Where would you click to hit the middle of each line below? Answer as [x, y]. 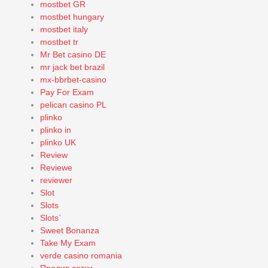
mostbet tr [59, 42]
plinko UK [58, 142]
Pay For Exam [67, 92]
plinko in [56, 130]
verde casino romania [81, 255]
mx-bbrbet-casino [73, 80]
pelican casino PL [73, 105]
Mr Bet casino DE [73, 54]
